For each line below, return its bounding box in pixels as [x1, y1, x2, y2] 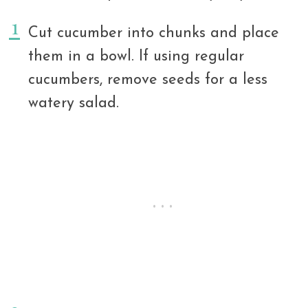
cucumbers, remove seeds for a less [28, 72, 267, 89]
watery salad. [28, 96, 119, 112]
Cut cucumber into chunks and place [28, 25, 279, 42]
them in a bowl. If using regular [28, 49, 244, 65]
